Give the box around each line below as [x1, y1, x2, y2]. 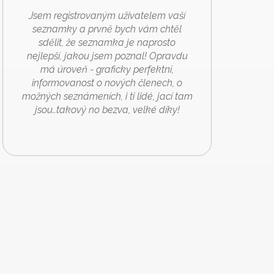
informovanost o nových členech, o [32, 76, 182, 89]
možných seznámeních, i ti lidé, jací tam [21, 90, 193, 102]
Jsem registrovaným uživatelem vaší [29, 9, 185, 21]
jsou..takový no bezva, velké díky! [34, 103, 180, 116]
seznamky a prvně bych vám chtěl [32, 23, 182, 35]
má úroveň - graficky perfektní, [40, 63, 174, 75]
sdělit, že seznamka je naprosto [39, 36, 176, 48]
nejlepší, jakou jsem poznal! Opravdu [26, 50, 188, 62]
